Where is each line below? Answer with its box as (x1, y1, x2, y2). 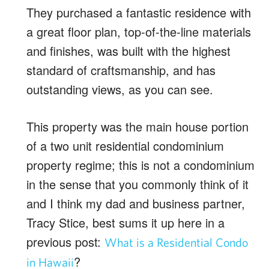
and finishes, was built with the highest (26, 42, 231, 59)
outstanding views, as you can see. (26, 80, 213, 98)
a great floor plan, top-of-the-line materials (26, 23, 251, 40)
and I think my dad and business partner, (26, 195, 245, 212)
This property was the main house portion (26, 118, 249, 135)
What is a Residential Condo (104, 235, 248, 249)
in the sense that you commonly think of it (26, 175, 249, 193)
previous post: (26, 233, 104, 250)
